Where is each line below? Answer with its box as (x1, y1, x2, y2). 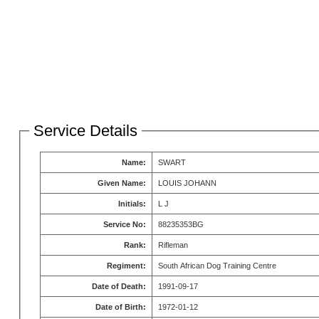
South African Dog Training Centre (157, 261, 276, 270)
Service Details (33, 122, 137, 140)
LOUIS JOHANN (157, 178, 216, 187)
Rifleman (157, 240, 188, 249)
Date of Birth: (95, 302, 146, 311)
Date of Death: (91, 281, 146, 291)
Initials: (117, 199, 146, 208)
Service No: (103, 219, 146, 229)
